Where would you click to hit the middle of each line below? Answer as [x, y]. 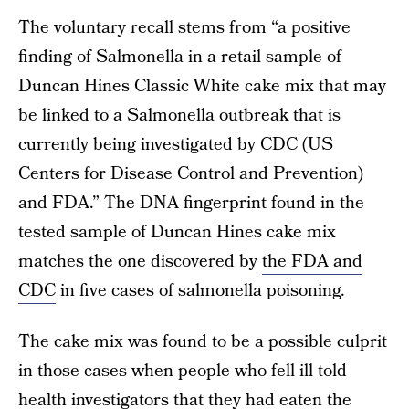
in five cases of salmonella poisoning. [200, 290]
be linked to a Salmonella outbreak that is [179, 115]
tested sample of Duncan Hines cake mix [177, 232]
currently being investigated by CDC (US [176, 144]
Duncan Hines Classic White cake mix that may [202, 86]
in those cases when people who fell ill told [183, 371]
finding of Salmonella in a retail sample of [180, 57]
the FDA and [312, 261]
